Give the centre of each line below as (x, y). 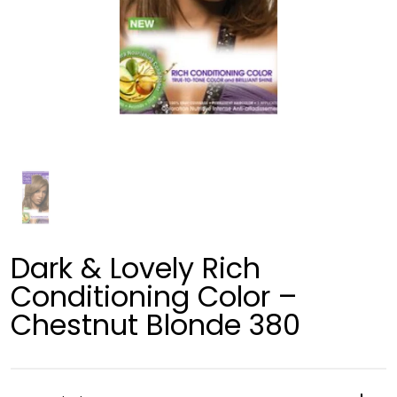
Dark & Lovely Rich (136, 268)
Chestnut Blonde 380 (156, 324)
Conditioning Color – (154, 296)
